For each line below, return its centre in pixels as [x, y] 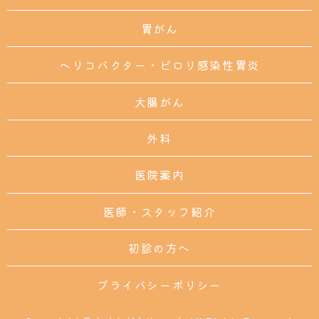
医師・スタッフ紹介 [159, 211]
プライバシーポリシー [159, 284]
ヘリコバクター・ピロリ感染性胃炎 [159, 65]
